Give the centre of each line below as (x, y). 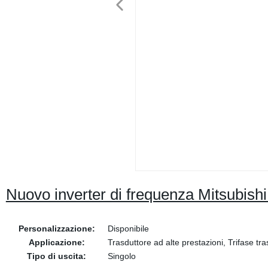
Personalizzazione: (57, 229)
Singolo (121, 256)
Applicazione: (57, 242)
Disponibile (128, 229)
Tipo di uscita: (57, 256)
